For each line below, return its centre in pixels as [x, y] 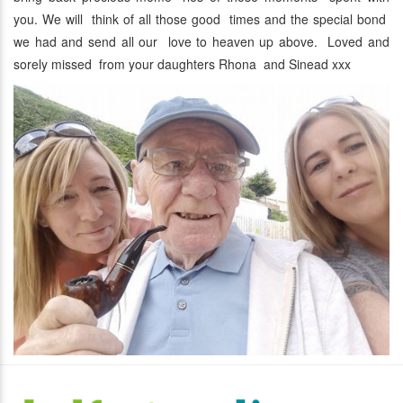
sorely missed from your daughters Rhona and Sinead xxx [182, 64]
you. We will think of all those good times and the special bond [201, 19]
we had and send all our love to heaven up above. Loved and [201, 42]
